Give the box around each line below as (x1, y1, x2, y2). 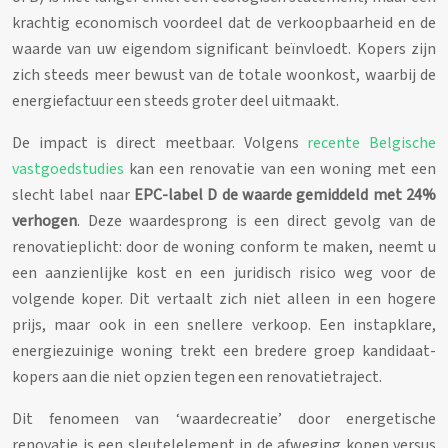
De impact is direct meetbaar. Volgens (12, 131, 308, 154)
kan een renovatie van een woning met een (124, 157, 436, 180)
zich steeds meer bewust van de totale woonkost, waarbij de (12, 63, 436, 86)
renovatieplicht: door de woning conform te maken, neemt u (12, 235, 436, 258)
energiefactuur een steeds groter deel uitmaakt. (12, 89, 339, 112)
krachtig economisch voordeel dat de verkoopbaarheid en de (12, 11, 436, 34)
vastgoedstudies (12, 157, 124, 180)
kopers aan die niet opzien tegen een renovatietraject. (12, 365, 382, 388)
